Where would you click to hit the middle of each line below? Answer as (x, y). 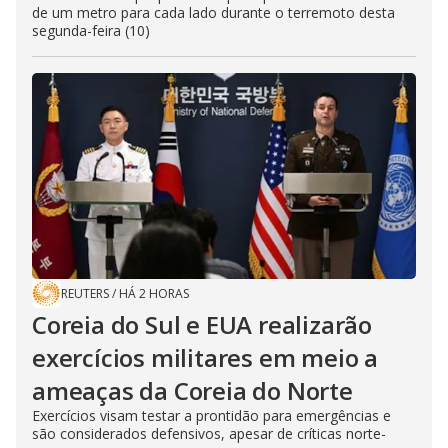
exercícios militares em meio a (205, 357)
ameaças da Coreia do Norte (192, 390)
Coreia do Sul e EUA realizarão (202, 324)
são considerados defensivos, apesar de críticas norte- (209, 433)
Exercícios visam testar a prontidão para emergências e (211, 415)
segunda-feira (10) (91, 30)
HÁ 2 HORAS (154, 293)
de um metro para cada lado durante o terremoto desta (213, 12)
